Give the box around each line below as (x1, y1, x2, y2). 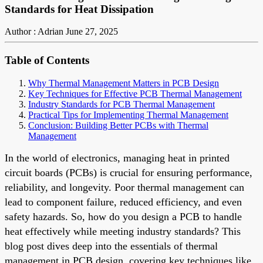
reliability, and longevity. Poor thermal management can (5, 181, 244, 193)
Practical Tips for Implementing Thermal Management (28, 109, 228, 120)
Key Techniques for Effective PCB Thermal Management (28, 88, 242, 99)
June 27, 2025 (66, 26, 118, 37)
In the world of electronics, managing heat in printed (5, 151, 230, 164)
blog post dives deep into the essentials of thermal (5, 240, 218, 252)
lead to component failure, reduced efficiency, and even (5, 195, 242, 208)
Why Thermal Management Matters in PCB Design (28, 77, 219, 88)
